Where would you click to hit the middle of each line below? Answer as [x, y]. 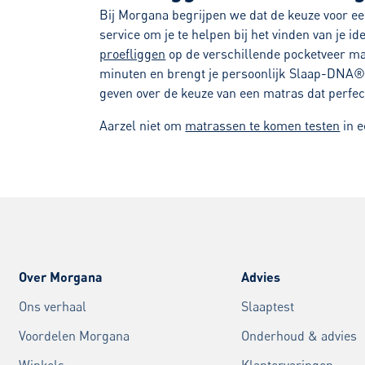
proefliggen [133, 54]
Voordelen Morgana [74, 336]
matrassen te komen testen [263, 126]
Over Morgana [60, 277]
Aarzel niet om [143, 126]
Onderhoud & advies [299, 336]
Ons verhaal [52, 307]
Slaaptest [268, 307]
